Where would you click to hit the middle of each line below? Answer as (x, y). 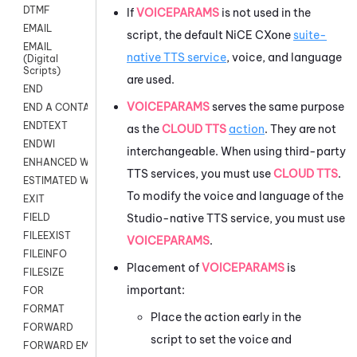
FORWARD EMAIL (64, 346)
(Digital (41, 59)
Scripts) (42, 71)
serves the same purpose (277, 106)
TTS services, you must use (200, 173)
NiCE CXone (258, 35)
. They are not (300, 129)
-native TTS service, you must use (254, 218)
